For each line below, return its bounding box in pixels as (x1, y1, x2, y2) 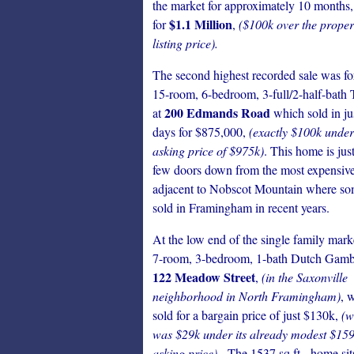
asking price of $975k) (153, 142, 264, 159)
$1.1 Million (169, 15, 232, 33)
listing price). (153, 35, 218, 51)
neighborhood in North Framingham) (153, 288, 341, 304)
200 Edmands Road (164, 104, 270, 122)
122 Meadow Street (153, 268, 255, 286)
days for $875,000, (153, 123, 249, 140)
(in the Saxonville (262, 269, 348, 285)
